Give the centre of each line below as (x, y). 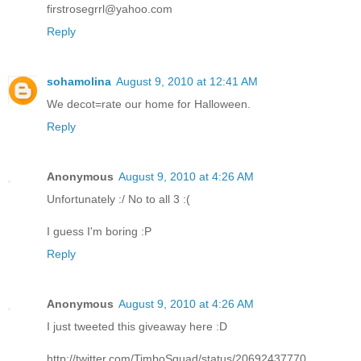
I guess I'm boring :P (99, 231)
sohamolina (79, 81)
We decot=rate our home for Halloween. (149, 104)
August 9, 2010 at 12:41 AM (187, 81)
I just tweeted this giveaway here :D (137, 326)
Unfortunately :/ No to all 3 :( (118, 199)
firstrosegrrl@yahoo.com (110, 8)
